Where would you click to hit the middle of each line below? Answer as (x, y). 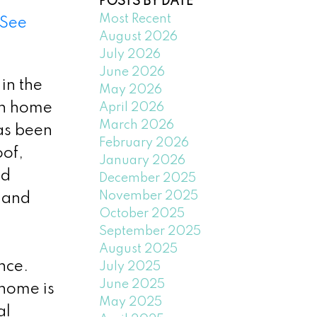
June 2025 (132, 284)
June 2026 (132, 72)
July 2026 (130, 54)
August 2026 (139, 36)
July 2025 (130, 266)
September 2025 (150, 231)
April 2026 (132, 107)
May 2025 (131, 302)
